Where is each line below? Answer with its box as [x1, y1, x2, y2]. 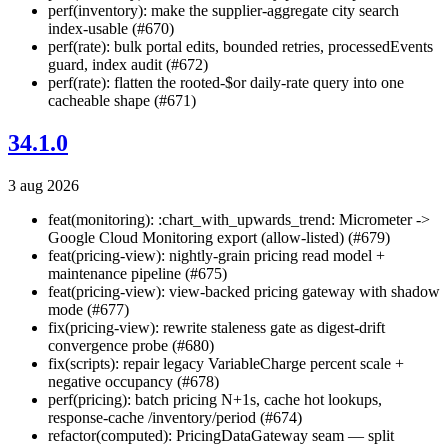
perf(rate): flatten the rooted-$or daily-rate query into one [48, 74, 404, 92]
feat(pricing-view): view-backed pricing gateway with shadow [48, 282, 440, 300]
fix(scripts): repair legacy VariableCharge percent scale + [48, 354, 404, 372]
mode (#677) [48, 300, 129, 318]
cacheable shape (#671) [48, 92, 196, 110]
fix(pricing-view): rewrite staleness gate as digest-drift [48, 318, 385, 336]
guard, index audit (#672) [48, 56, 208, 74]
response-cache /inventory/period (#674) [48, 408, 302, 426]
